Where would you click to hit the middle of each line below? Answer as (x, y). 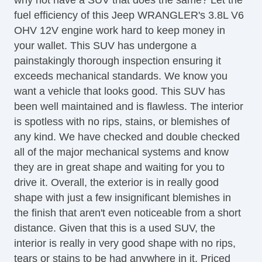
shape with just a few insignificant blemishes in (123, 197)
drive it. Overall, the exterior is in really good (116, 182)
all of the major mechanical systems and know (121, 152)
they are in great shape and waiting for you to (119, 167)
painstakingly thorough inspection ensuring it (118, 61)
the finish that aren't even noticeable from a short (127, 213)
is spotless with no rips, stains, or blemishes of (122, 121)
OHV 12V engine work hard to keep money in (120, 30)
